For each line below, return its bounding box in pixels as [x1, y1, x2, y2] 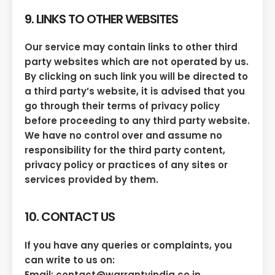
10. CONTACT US [25, 208, 115, 226]
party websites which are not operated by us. [25, 55, 249, 69]
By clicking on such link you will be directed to [25, 70, 248, 83]
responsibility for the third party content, [25, 144, 225, 157]
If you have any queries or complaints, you [25, 238, 232, 252]
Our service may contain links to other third [25, 41, 238, 54]
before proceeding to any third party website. [25, 114, 250, 128]
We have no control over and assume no [25, 129, 222, 142]
